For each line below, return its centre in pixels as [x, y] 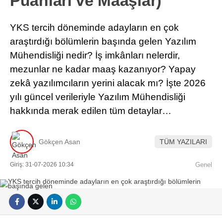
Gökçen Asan [59, 141]
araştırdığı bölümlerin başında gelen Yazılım [103, 41]
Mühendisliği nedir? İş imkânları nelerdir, [95, 55]
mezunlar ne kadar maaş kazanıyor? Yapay [103, 69]
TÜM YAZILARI [183, 141]
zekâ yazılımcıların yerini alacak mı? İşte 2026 [108, 83]
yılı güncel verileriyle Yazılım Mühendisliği [98, 97]
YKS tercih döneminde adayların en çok [94, 27]
